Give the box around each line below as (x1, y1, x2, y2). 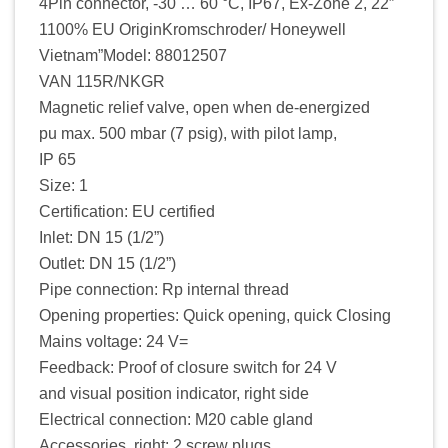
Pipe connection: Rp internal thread (39, 280, 289, 298)
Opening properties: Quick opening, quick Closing (39, 306, 391, 324)
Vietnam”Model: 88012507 (39, 46, 307, 64)
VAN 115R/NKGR (39, 72, 165, 90)
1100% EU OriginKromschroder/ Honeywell (39, 20, 346, 38)
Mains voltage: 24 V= (39, 332, 188, 350)
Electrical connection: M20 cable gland (39, 410, 313, 428)
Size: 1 (39, 176, 88, 194)
